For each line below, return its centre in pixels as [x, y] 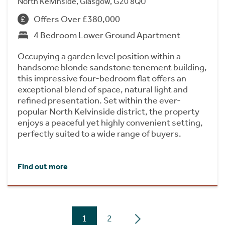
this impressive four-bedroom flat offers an [102, 78]
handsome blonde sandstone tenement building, [112, 67]
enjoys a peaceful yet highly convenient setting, [110, 123]
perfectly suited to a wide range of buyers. [99, 134]
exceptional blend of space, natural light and [103, 89]
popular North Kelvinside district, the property [108, 111]
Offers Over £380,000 [77, 19]
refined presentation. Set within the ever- [99, 100]
